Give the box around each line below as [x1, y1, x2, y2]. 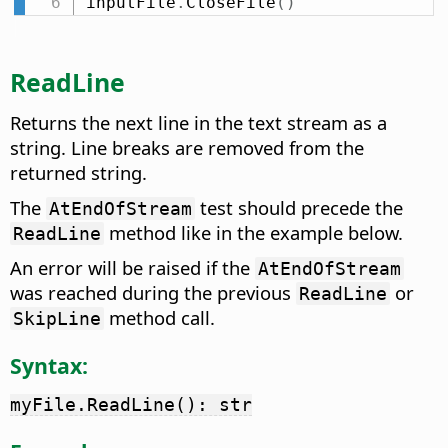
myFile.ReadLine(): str [10, 393, 252, 415]
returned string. [10, 159, 147, 185]
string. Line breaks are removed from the [10, 134, 364, 160]
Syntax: [10, 350, 88, 380]
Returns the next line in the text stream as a [10, 109, 387, 135]
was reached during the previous [10, 279, 296, 305]
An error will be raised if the [10, 254, 255, 280]
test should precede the [195, 194, 403, 220]
